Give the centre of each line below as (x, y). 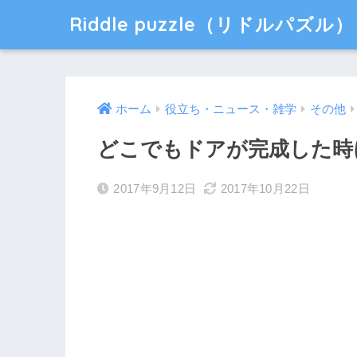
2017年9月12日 (155, 189)
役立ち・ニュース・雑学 (231, 110)
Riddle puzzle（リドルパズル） (212, 24)
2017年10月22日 (265, 189)
